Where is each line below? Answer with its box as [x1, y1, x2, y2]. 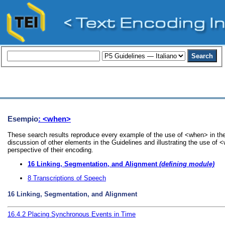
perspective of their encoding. [8, 146, 93, 154]
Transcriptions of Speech [33, 174, 106, 182]
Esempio [8, 114, 38, 123]
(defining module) [157, 160, 214, 168]
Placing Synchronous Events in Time [28, 210, 136, 218]
